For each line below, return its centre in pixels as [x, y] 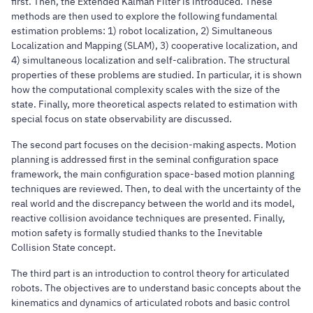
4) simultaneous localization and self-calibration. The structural [151, 60]
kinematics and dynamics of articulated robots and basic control [151, 303]
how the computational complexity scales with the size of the [146, 90]
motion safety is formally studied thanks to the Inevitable [137, 233]
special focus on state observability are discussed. [122, 119]
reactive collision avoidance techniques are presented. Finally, [148, 218]
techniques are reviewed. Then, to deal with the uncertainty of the [156, 189]
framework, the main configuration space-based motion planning [153, 174]
